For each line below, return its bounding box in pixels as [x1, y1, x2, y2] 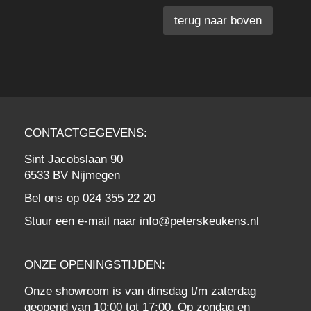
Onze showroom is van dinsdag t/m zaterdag [24, 285, 256, 298]
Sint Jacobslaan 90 [24, 153, 123, 166]
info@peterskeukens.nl [140, 215, 259, 228]
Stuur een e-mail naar [24, 215, 140, 228]
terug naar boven [174, 14, 262, 27]
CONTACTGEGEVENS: [24, 126, 147, 140]
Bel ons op [24, 192, 83, 205]
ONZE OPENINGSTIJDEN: [24, 258, 165, 271]
